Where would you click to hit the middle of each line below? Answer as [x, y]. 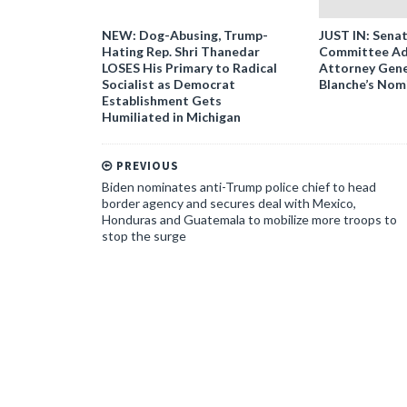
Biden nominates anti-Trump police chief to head [239, 187]
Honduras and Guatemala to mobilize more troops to [249, 219]
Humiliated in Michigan [171, 117]
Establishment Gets [162, 100]
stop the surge [144, 236]
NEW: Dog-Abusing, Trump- [185, 35]
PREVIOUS [146, 166]
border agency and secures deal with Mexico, [229, 203]
